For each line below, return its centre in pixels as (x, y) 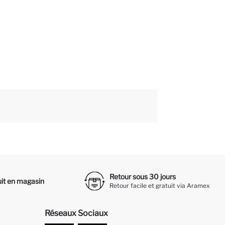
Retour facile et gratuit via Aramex (159, 185)
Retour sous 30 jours (142, 176)
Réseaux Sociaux (76, 213)
